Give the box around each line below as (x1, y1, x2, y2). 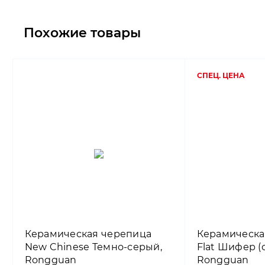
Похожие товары (24, 25, 141, 41)
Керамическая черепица (24, 228, 152, 240)
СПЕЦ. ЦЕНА (196, 70, 245, 80)
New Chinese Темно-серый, (24, 241, 162, 253)
